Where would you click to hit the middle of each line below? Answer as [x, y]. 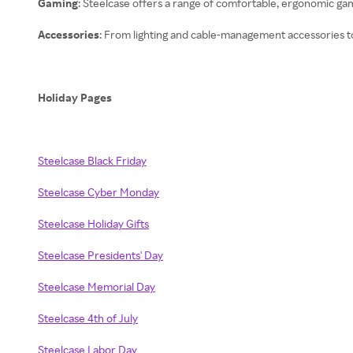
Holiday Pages [76, 97]
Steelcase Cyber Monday [98, 192]
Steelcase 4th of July [88, 318]
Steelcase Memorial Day [97, 286]
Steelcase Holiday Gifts [93, 223]
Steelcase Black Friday [92, 160]
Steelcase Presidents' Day [100, 255]
